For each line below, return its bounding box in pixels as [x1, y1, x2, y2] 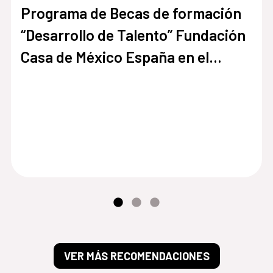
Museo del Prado [20, 69, 130, 88]
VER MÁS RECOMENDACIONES [63, 249, 210, 263]
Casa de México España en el [20, 47, 209, 66]
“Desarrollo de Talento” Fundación [20, 25, 246, 44]
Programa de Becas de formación [20, 3, 241, 22]
